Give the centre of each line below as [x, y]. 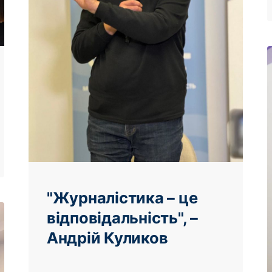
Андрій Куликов [107, 237]
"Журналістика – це [122, 197]
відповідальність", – [122, 217]
